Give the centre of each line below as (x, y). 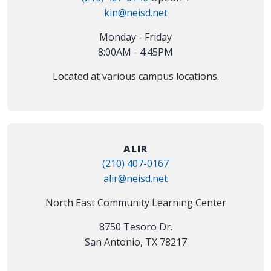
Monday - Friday (135, 37)
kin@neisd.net (135, 13)
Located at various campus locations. (135, 77)
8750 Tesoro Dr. (135, 227)
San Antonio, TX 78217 (135, 242)
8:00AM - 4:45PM (135, 52)
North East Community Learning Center (135, 203)
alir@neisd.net (135, 179)
